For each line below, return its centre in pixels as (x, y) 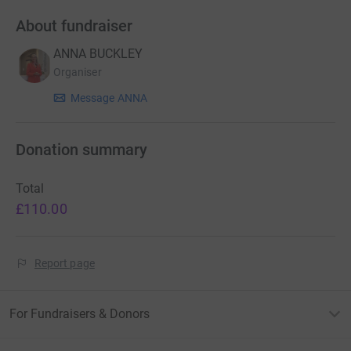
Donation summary (81, 150)
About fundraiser (74, 26)
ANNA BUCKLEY (98, 54)
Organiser (78, 72)
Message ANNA (109, 98)
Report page (65, 264)
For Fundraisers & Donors (80, 314)
